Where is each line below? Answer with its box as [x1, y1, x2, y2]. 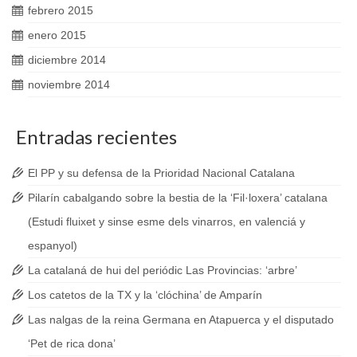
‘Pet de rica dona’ [28, 337, 116, 350]
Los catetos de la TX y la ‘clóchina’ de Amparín [28, 288, 262, 301]
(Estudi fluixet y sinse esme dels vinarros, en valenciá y [28, 215, 305, 228]
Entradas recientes [16, 125, 177, 148]
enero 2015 [28, 29, 86, 41]
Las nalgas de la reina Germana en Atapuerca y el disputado [28, 313, 334, 326]
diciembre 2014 [28, 53, 106, 66]
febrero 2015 [28, 4, 93, 17]
